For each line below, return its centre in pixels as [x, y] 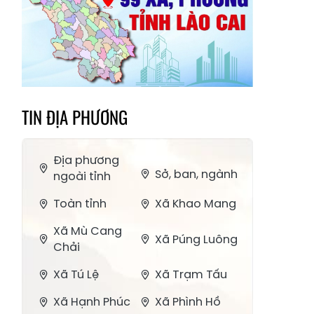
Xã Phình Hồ [188, 302]
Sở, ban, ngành [196, 174]
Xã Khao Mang [196, 204]
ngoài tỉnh [82, 177]
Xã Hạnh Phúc [92, 302]
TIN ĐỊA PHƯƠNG [75, 117]
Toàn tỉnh [80, 204]
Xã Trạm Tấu [191, 275]
